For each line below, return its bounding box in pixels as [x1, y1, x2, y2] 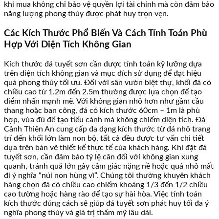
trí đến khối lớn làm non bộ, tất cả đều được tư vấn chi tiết [4, 134, 204, 142]
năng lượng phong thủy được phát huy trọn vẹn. [4, 10, 169, 18]
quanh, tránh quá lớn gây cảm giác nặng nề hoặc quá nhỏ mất [4, 162, 214, 170]
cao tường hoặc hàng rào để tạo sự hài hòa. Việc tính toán [4, 190, 202, 198]
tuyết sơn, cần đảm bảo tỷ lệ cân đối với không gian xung [4, 153, 198, 161]
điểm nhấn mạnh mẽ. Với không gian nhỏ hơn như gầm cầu [4, 97, 204, 105]
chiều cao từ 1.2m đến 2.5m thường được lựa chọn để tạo [4, 88, 202, 96]
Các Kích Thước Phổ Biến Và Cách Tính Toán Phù [4, 29, 207, 38]
